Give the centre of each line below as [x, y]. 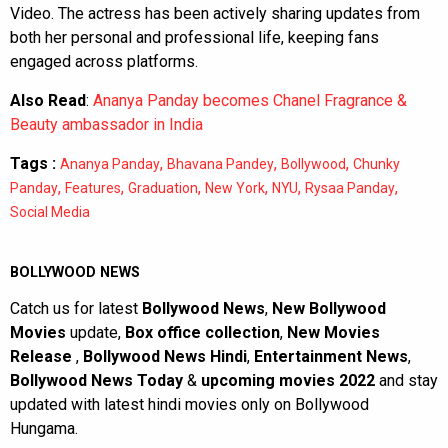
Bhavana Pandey [220, 163]
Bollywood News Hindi [165, 356]
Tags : [33, 163]
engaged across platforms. [104, 61]
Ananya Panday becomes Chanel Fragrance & [250, 100]
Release [43, 356]
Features [93, 187]
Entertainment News [331, 356]
